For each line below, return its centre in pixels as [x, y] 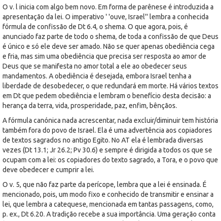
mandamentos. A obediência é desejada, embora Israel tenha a [97, 76]
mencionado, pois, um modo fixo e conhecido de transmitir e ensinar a [108, 194]
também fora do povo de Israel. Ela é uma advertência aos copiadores [107, 130]
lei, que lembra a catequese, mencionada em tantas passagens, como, [108, 204]
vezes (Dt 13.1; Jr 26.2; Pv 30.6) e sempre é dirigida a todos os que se [107, 150]
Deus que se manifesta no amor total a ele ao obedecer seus [95, 66]
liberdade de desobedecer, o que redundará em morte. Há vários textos [110, 86]
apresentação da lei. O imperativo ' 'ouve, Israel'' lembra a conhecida [106, 17]
